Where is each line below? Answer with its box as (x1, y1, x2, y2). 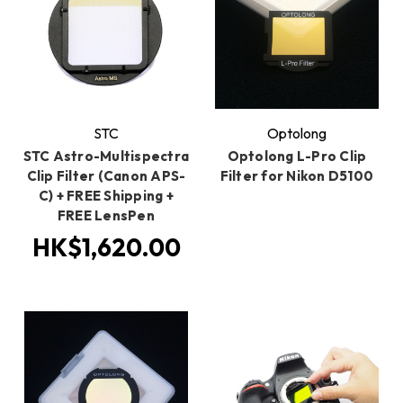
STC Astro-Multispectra (22, 147, 190, 165)
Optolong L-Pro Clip (227, 147, 367, 165)
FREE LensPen (58, 206, 155, 224)
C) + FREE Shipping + (39, 186, 174, 204)
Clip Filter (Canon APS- (26, 166, 186, 184)
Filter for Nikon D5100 (219, 166, 374, 184)
